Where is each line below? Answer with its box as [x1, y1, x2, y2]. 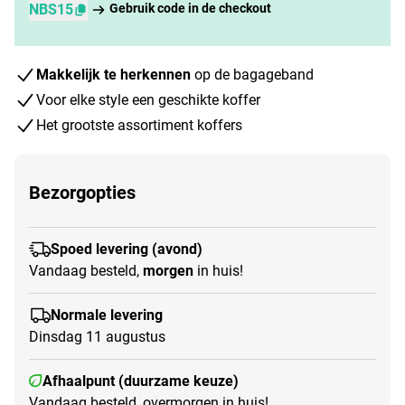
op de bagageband [191, 65, 314, 83]
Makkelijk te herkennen [36, 65, 191, 83]
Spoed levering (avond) [51, 240, 202, 258]
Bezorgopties [29, 181, 136, 203]
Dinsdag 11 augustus [29, 327, 165, 345]
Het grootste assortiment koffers [36, 116, 242, 134]
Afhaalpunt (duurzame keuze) [42, 372, 239, 390]
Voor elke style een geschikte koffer [36, 90, 260, 108]
